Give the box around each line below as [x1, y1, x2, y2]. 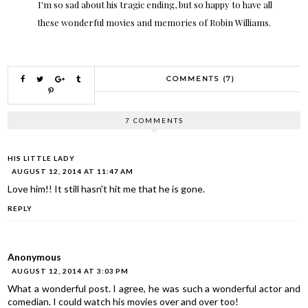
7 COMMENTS [124, 116, 184, 125]
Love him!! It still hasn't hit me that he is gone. [8, 183, 206, 195]
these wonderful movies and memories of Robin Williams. [37, 16, 271, 29]
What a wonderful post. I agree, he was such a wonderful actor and [8, 282, 300, 294]
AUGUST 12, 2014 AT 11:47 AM [12, 167, 134, 176]
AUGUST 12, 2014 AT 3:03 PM [12, 266, 129, 275]
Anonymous [8, 250, 62, 263]
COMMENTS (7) [166, 74, 236, 84]
